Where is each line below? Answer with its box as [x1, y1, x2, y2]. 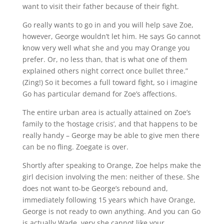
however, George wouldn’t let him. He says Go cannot [22, 31, 200, 41]
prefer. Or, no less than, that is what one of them [22, 54, 187, 64]
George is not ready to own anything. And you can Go [22, 206, 200, 216]
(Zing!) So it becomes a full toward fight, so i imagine [22, 77, 197, 87]
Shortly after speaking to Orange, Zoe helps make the [22, 160, 201, 170]
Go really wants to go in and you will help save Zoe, [22, 20, 193, 29]
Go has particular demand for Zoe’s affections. [22, 89, 177, 98]
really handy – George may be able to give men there [22, 130, 199, 140]
